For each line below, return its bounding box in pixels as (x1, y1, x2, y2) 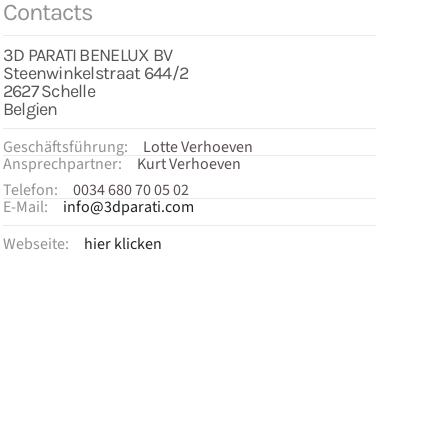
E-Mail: (2, 196, 48, 218)
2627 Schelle (2, 80, 96, 102)
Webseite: (2, 233, 69, 255)
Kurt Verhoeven (136, 153, 241, 175)
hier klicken (83, 233, 162, 255)
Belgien (2, 98, 58, 120)
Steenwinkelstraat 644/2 (2, 62, 189, 84)
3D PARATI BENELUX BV (2, 44, 173, 66)
